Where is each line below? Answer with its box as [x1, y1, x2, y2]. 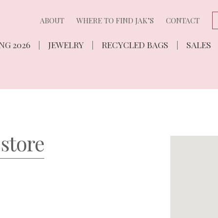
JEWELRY [48, 38, 84, 50]
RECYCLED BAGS [101, 38, 168, 50]
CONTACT [166, 16, 200, 25]
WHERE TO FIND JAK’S [76, 16, 154, 25]
